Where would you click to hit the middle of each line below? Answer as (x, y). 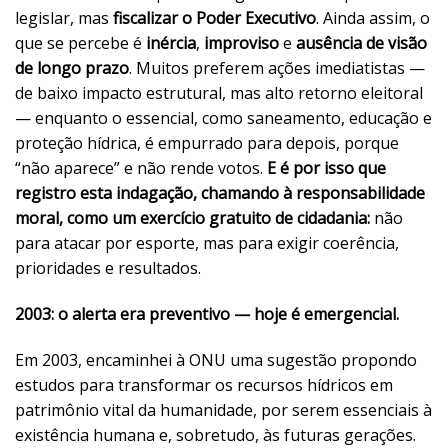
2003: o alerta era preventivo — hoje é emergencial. (207, 313)
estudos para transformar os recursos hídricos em (204, 384)
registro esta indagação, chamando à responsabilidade (220, 193)
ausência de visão (361, 43)
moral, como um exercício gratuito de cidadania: (192, 218)
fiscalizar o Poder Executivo (214, 18)
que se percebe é (80, 43)
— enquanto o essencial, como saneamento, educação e (223, 118)
